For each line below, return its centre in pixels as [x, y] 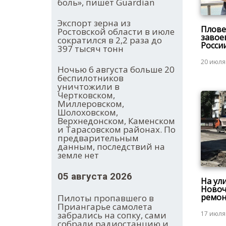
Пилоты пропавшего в [106, 198]
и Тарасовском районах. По [117, 130]
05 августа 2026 [95, 177]
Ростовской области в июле [116, 32]
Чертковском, [86, 95]
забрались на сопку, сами [112, 215]
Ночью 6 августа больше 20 [116, 70]
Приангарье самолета [105, 207]
